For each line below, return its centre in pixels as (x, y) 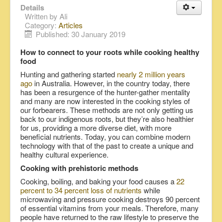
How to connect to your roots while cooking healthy (110, 52)
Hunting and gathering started (69, 74)
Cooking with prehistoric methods (79, 168)
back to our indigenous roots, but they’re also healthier (107, 119)
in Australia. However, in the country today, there (111, 83)
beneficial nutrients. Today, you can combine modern (105, 137)
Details (32, 8)
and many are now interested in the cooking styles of (105, 101)
